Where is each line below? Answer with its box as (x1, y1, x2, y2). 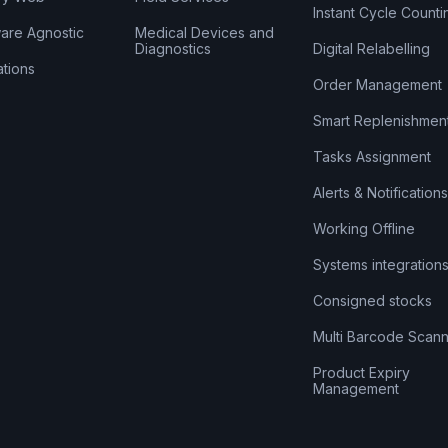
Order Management (312, 76, 442, 94)
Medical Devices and (135, 24, 275, 42)
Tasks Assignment (312, 148, 431, 166)
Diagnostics (135, 40, 212, 58)
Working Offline (312, 220, 415, 238)
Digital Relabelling (312, 40, 430, 58)
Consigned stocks (312, 292, 432, 310)
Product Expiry (312, 364, 410, 382)
